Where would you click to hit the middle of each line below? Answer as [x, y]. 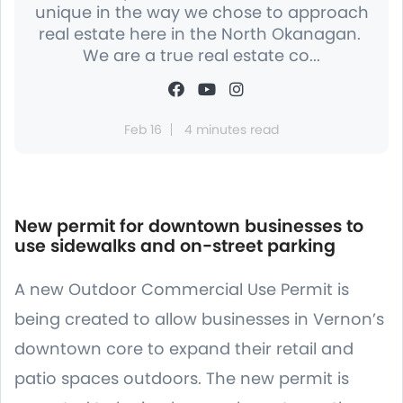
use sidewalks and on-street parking [175, 246]
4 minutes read [232, 130]
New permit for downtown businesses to [189, 227]
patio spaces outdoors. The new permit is [182, 379]
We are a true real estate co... [201, 56]
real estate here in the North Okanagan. [201, 34]
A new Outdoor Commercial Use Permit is [182, 290]
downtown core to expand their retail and [184, 349]
